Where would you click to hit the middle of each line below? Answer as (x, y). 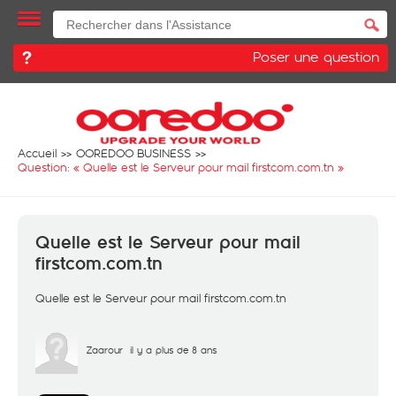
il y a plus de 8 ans (173, 350)
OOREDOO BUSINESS (133, 153)
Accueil (37, 153)
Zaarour (105, 350)
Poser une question (316, 56)
